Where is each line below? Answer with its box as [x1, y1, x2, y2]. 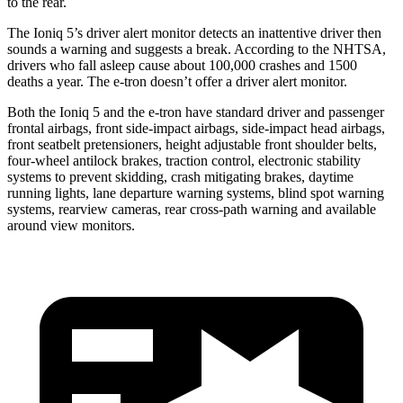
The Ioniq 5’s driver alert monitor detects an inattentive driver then [7, 24, 381, 40]
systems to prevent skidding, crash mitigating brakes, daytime [7, 168, 354, 184]
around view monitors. [7, 217, 135, 233]
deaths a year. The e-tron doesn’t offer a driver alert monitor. [7, 73, 347, 89]
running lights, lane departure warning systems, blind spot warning [7, 184, 384, 201]
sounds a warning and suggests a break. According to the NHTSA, [7, 40, 386, 57]
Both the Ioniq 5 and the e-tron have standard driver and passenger [7, 103, 384, 120]
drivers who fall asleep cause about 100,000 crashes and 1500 [7, 57, 357, 73]
